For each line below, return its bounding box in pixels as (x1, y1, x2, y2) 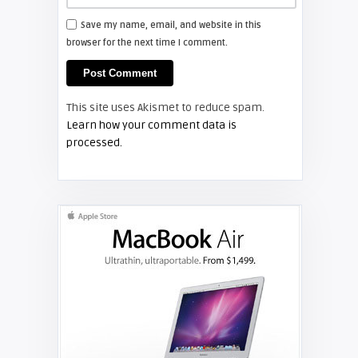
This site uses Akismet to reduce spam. (66, 101, 265, 114)
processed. (66, 136, 122, 149)
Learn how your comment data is (66, 118, 237, 132)
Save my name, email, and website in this (80, 20, 261, 30)
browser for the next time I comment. (66, 38, 228, 48)
